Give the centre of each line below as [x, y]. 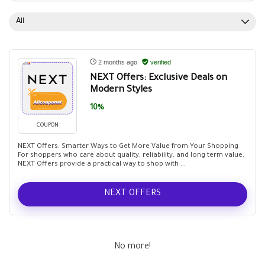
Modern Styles [121, 90]
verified [160, 62]
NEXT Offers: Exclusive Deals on [159, 78]
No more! [132, 247]
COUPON [47, 126]
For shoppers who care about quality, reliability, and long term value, [131, 156]
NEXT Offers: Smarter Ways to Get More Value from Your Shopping [128, 147]
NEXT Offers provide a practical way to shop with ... [102, 165]
